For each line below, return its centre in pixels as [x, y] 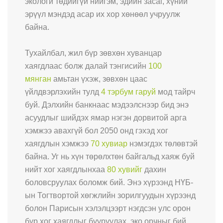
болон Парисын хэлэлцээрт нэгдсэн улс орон [108, 208]
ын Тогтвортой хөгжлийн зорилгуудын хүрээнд [110, 195]
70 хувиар [109, 143]
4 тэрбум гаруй [128, 92]
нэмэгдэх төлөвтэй [163, 143]
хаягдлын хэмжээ [58, 143]
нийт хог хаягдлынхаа [66, 169]
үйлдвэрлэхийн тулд [63, 92]
